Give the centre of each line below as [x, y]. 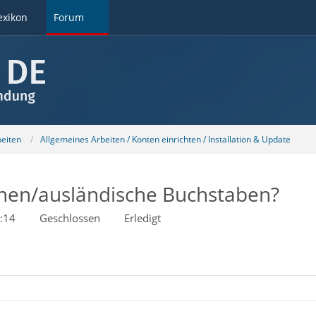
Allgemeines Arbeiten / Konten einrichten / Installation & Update [165, 139]
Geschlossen [69, 218]
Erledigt [142, 218]
